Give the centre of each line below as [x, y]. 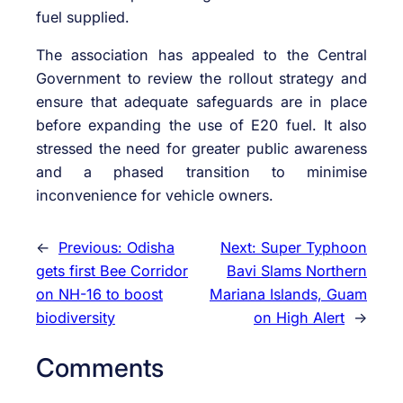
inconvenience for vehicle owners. [155, 196]
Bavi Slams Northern [297, 271]
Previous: [93, 248]
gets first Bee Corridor [112, 271]
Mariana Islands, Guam [288, 295]
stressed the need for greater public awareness [201, 149]
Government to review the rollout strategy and [201, 79]
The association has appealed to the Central [201, 55]
